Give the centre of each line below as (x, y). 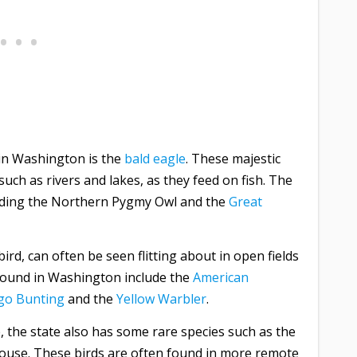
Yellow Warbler (161, 298)
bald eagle (155, 158)
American (221, 277)
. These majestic (233, 158)
